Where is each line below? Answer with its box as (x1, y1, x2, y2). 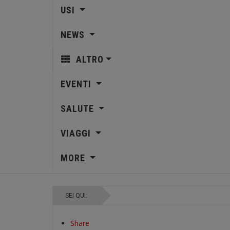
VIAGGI (60, 128, 93, 139)
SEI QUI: (65, 192, 90, 199)
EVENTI (60, 79, 94, 89)
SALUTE (60, 103, 97, 114)
